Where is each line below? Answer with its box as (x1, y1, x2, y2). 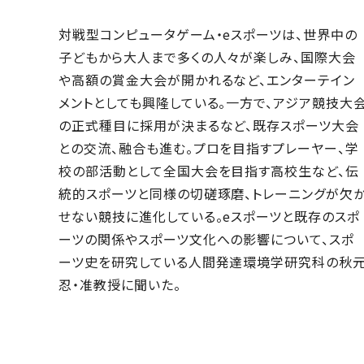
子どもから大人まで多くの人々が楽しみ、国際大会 (58, 46, 357, 67)
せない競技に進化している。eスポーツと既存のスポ (58, 206, 361, 226)
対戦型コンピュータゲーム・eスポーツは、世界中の (58, 24, 358, 44)
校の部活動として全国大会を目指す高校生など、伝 (58, 160, 360, 180)
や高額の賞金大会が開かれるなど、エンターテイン (58, 69, 356, 89)
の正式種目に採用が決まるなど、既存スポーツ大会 (58, 115, 360, 135)
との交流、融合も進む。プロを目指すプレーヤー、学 (58, 137, 360, 158)
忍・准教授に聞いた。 (58, 274, 181, 294)
